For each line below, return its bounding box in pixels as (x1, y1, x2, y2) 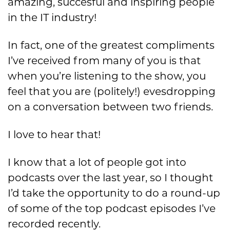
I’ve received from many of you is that (8, 54, 201, 67)
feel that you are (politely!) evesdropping (8, 85, 216, 98)
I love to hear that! (8, 128, 101, 141)
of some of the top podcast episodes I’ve (8, 202, 216, 215)
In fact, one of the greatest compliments (8, 39, 215, 51)
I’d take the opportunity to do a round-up (8, 186, 220, 199)
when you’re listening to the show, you (8, 69, 206, 82)
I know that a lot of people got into (8, 156, 186, 168)
